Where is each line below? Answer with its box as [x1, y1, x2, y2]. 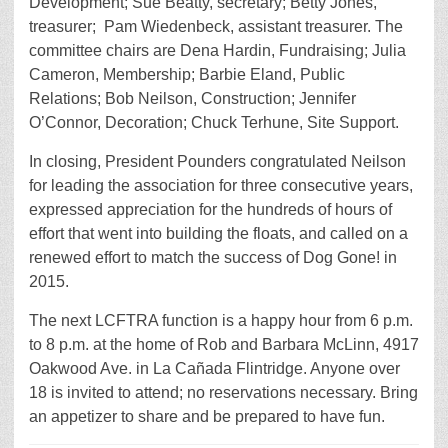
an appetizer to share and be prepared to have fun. [29, 408, 385, 425]
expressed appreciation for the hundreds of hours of [29, 201, 392, 218]
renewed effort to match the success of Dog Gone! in [29, 249, 397, 266]
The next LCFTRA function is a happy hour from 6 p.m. [29, 312, 413, 329]
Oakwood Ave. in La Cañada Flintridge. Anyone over [29, 360, 400, 377]
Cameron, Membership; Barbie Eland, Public [29, 66, 345, 83]
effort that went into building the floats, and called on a [29, 225, 408, 242]
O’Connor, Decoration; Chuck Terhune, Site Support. [29, 114, 399, 131]
